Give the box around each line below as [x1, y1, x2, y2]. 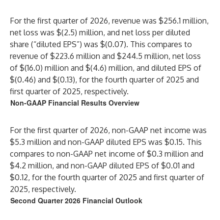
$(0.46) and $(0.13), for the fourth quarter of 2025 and [10, 75, 199, 84]
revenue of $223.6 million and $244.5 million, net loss [10, 51, 201, 61]
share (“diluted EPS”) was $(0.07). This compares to [10, 39, 192, 49]
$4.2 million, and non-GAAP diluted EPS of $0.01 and [10, 161, 194, 170]
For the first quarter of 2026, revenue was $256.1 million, [10, 16, 209, 26]
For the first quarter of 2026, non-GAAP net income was [10, 125, 207, 135]
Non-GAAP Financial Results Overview [10, 98, 139, 108]
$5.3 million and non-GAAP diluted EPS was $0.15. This [10, 137, 202, 147]
